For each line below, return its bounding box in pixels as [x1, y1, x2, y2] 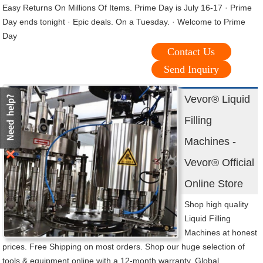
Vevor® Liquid [184, 93, 251, 106]
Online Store [184, 178, 244, 190]
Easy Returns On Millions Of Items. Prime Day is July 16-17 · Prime [2, 3, 252, 13]
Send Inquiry [163, 63, 219, 76]
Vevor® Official [184, 157, 255, 169]
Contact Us [167, 46, 215, 58]
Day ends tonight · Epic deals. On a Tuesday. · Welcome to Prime [2, 17, 246, 27]
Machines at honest [184, 228, 258, 238]
